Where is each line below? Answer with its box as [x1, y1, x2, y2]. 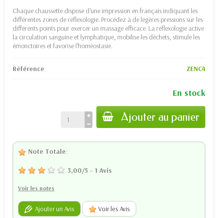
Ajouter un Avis [32, 204, 74, 213]
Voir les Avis [97, 205, 130, 213]
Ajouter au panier [121, 110, 200, 124]
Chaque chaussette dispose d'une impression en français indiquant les [13, 6, 198, 15]
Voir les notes [18, 184, 54, 192]
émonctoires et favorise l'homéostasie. [13, 41, 114, 50]
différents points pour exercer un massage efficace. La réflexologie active [13, 23, 204, 33]
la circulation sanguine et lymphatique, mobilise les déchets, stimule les [13, 32, 200, 41]
